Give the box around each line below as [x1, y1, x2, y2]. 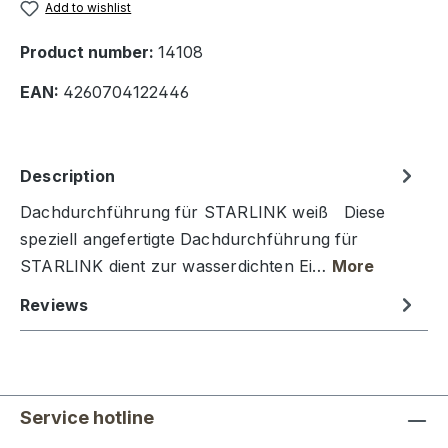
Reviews [20, 294, 89, 315]
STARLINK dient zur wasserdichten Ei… [20, 256, 332, 277]
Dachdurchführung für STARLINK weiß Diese [20, 202, 386, 223]
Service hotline [20, 407, 154, 429]
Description [20, 165, 115, 186]
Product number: [20, 42, 158, 63]
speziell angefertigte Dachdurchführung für [20, 229, 359, 250]
